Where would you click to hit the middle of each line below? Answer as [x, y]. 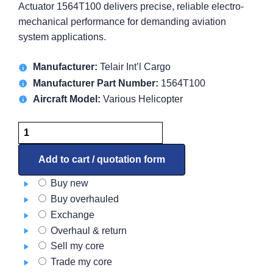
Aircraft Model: [67, 99]
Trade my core [80, 262]
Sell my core [76, 246]
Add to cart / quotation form [102, 160]
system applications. [62, 37]
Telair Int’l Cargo [134, 67]
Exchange [72, 214]
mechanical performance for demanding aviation [122, 22]
